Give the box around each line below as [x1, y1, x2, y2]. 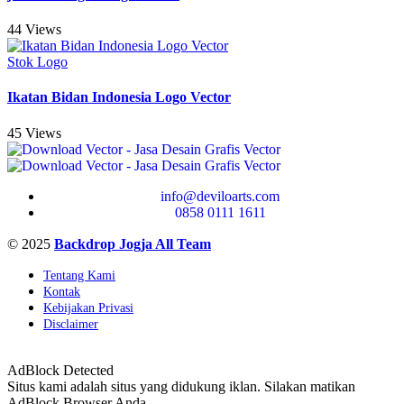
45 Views [7, 124, 61, 141]
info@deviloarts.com [161, 188, 280, 204]
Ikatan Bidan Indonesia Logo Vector [7, 89, 231, 106]
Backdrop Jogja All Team [54, 235, 211, 252]
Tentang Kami [43, 268, 115, 282]
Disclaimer [43, 317, 98, 331]
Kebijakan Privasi [43, 300, 133, 315]
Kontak [43, 284, 80, 298]
